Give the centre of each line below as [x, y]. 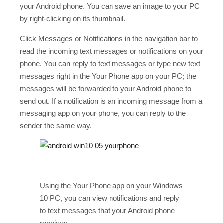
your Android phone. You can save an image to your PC [110, 6]
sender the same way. [56, 125]
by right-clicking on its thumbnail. [73, 18]
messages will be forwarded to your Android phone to [106, 88]
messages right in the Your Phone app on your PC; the [108, 76]
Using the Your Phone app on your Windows [111, 185]
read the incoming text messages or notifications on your [111, 51]
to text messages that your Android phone [107, 210]
